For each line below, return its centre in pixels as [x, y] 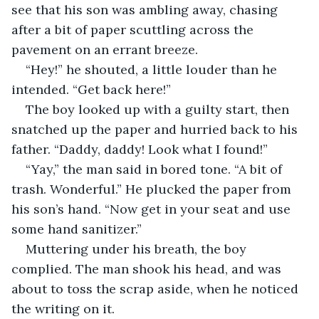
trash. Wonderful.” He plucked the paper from [153, 189]
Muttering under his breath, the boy [138, 249]
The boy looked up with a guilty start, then [159, 109]
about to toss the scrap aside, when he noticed [157, 288]
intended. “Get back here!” [91, 89]
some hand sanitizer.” [77, 229]
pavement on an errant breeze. [105, 49]
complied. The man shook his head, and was [148, 268]
